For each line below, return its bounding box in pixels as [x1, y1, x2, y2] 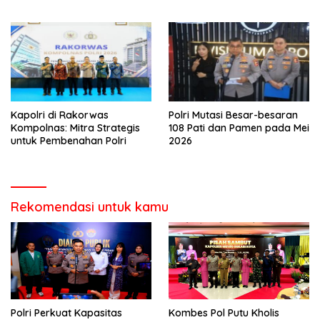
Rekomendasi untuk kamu [11, 199, 169, 216]
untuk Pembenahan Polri [11, 134, 126, 148]
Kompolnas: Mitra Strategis [11, 121, 140, 135]
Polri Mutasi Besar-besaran [169, 109, 298, 122]
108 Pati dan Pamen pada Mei [169, 121, 309, 135]
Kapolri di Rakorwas [11, 109, 109, 122]
